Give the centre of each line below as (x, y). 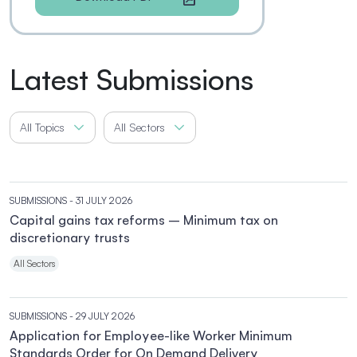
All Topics (42, 127)
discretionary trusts (70, 237)
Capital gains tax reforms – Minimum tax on (144, 220)
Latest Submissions (131, 79)
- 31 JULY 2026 (101, 200)
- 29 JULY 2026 (102, 316)
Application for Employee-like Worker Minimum (151, 335)
